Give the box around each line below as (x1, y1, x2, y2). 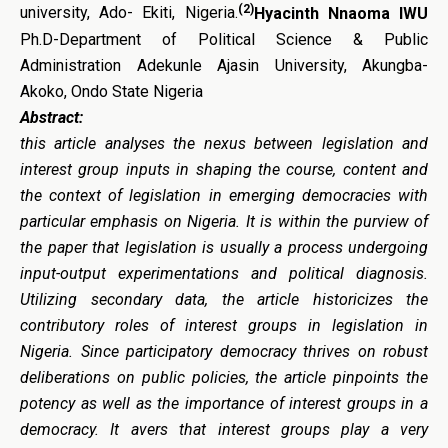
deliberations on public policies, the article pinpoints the (20, 367, 428, 387)
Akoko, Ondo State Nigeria (20, 81, 203, 101)
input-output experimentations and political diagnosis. (20, 263, 428, 283)
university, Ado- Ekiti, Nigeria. (20, 3, 238, 23)
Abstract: (20, 107, 83, 127)
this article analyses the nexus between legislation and (20, 133, 428, 153)
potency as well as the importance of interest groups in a (20, 393, 428, 413)
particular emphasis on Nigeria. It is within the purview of (20, 211, 428, 231)
